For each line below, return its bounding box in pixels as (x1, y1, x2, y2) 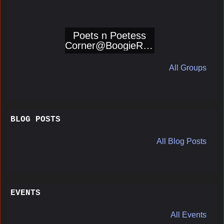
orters (96, 49, 122, 61)
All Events (170, 210, 206, 219)
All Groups (169, 63, 206, 72)
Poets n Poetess (73, 29, 146, 41)
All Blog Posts (156, 136, 206, 145)
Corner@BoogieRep (65, 39, 154, 51)
